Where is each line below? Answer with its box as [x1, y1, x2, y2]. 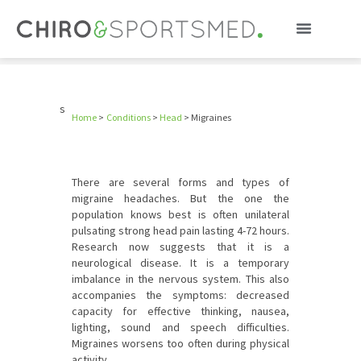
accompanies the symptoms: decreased [72, 288, 289, 302]
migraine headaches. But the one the [72, 191, 289, 205]
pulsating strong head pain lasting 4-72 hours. [72, 223, 289, 238]
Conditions [106, 111, 151, 123]
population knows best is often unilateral [72, 207, 289, 222]
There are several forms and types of [72, 175, 289, 189]
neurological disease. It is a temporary [72, 255, 289, 270]
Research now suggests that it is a [72, 239, 289, 254]
